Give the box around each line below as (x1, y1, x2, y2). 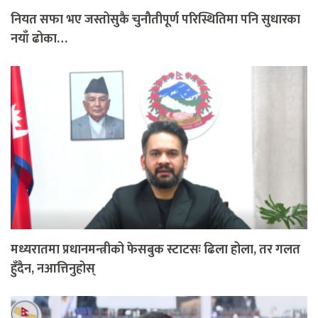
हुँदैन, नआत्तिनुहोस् (11, 258, 95, 280)
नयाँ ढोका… (11, 28, 67, 50)
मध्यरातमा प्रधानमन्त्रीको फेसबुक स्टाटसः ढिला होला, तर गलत (11, 238, 300, 261)
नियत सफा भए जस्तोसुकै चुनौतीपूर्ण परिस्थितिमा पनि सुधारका (11, 9, 300, 31)
